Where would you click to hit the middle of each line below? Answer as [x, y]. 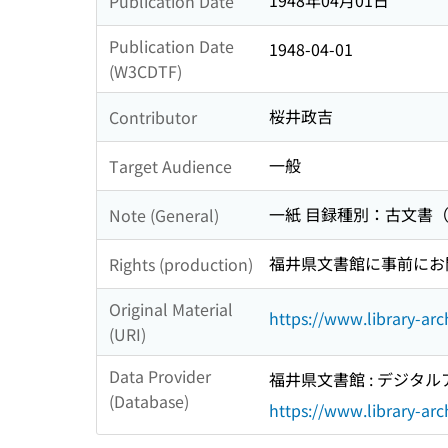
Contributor [153, 116]
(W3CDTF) [145, 71]
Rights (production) [181, 263]
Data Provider [160, 376]
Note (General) [164, 214]
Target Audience [170, 165]
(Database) [149, 401]
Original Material [171, 309]
